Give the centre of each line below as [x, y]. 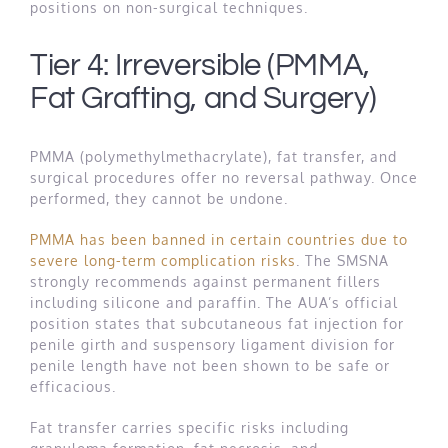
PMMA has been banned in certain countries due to [219, 239]
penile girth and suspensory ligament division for [212, 344]
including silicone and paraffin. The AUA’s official [214, 302]
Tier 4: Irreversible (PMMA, [200, 66]
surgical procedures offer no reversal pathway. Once [224, 177]
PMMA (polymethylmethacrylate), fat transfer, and [213, 156]
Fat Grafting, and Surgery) [203, 99]
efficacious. [73, 386]
